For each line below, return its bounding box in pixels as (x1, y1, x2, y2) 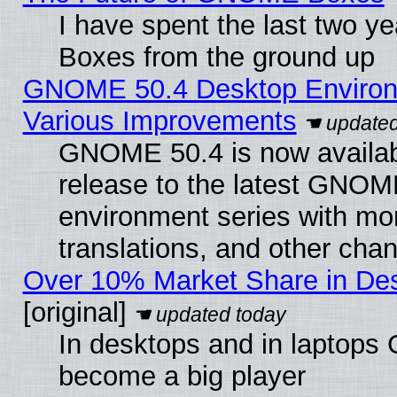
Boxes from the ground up (58, 41, 375, 73)
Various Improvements (22, 105, 297, 136)
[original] (22, 296, 127, 328)
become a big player (58, 360, 306, 392)
